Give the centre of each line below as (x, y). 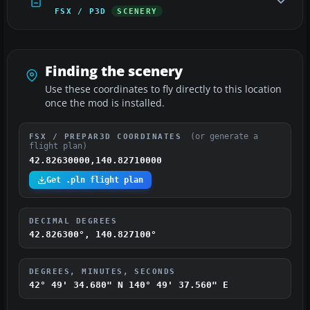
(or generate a (224, 137)
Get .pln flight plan (95, 180)
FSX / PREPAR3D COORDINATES (108, 137)
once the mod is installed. (105, 103)
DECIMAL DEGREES (73, 221)
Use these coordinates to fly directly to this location (163, 90)
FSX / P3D (81, 11)
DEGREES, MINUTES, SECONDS (102, 272)
